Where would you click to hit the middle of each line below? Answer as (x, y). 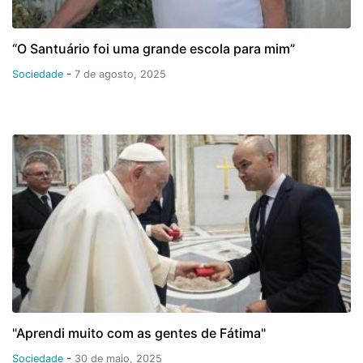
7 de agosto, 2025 (120, 74)
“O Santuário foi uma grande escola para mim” (154, 48)
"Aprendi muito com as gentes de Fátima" (139, 333)
